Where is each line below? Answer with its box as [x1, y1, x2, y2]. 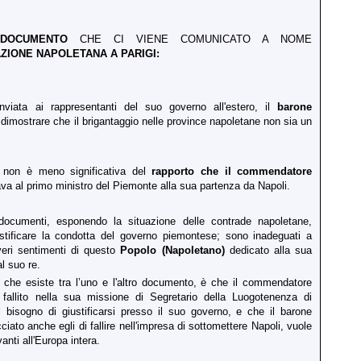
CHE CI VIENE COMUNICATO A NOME [68, 32, 313, 45]
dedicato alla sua [224, 243, 313, 256]
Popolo [120, 243, 157, 256]
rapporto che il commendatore [151, 164, 313, 177]
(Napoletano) [161, 243, 225, 256]
